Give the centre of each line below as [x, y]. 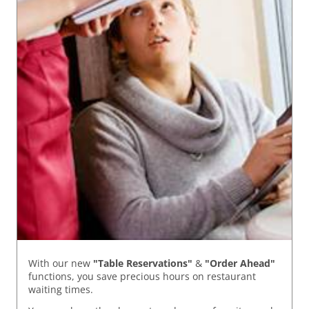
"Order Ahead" [240, 263]
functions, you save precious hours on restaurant [142, 277]
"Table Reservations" [143, 263]
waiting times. [61, 290]
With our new [61, 263]
